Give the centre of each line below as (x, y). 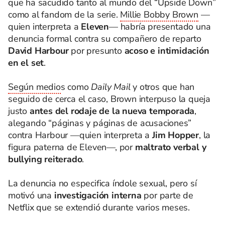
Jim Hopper (176, 135)
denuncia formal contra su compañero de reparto (105, 39)
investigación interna (98, 195)
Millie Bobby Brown (159, 15)
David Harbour (38, 51)
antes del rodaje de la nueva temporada (112, 111)
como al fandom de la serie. (64, 15)
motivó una (31, 195)
